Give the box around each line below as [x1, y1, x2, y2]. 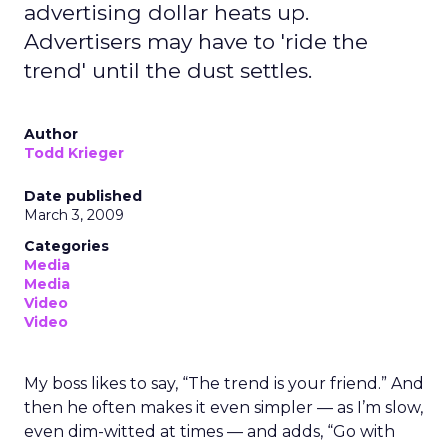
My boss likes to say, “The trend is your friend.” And [24, 374, 424, 393]
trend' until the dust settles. [24, 58, 312, 83]
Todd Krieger [24, 144, 124, 162]
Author [24, 125, 78, 143]
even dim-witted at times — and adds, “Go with [24, 422, 395, 441]
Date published [24, 187, 142, 205]
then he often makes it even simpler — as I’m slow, [24, 398, 423, 417]
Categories [24, 237, 109, 255]
